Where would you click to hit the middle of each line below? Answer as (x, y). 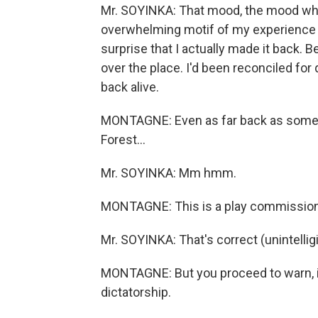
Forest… (123, 139)
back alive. (130, 87)
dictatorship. (136, 292)
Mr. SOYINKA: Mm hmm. (169, 173)
